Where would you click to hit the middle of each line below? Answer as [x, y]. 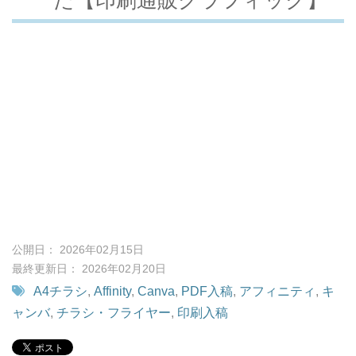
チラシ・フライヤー [114, 313]
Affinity [112, 292]
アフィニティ [277, 292]
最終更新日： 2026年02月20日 [89, 268]
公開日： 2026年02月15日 [85, 249]
